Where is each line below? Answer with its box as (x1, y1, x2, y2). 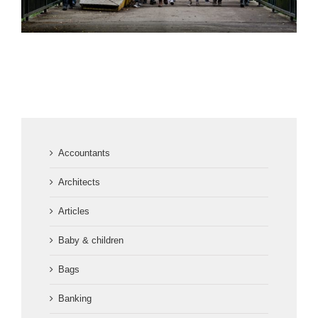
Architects (58, 177, 100, 188)
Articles (58, 206, 89, 217)
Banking (58, 293, 92, 305)
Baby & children (58, 235, 124, 246)
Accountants (58, 148, 110, 159)
